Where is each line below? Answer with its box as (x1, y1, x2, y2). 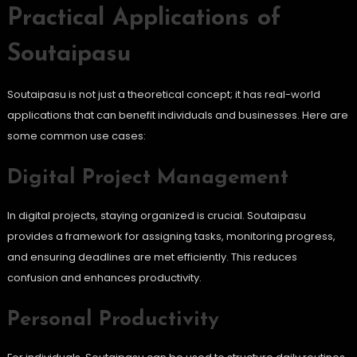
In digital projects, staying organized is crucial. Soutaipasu (6, 208, 306, 224)
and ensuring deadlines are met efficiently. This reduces (6, 249, 297, 265)
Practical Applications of (6, 6, 280, 32)
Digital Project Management (6, 167, 288, 190)
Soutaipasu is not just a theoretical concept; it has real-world (6, 87, 320, 103)
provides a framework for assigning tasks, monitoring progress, (6, 229, 335, 245)
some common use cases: (6, 128, 146, 144)
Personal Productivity (6, 309, 219, 331)
